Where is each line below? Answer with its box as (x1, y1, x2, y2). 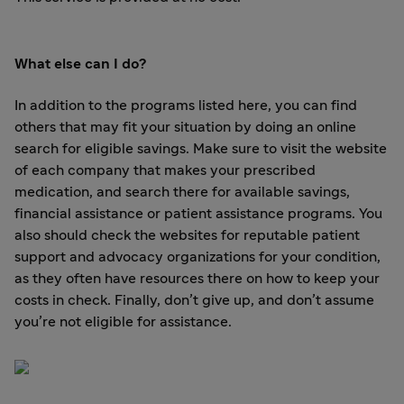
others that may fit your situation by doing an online (14, 119, 356, 134)
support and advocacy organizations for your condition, (14, 249, 381, 264)
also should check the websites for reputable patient (14, 227, 360, 243)
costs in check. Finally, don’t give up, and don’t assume (14, 292, 374, 308)
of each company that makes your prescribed (14, 162, 316, 178)
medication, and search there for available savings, (14, 184, 350, 199)
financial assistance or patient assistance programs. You (14, 206, 382, 221)
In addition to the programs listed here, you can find (14, 97, 357, 113)
